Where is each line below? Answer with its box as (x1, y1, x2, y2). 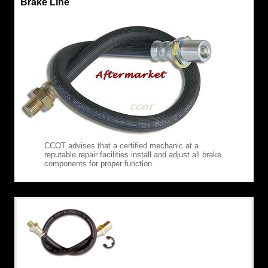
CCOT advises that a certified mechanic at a (44, 141, 199, 150)
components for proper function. (44, 159, 154, 168)
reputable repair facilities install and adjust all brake (44, 150, 221, 159)
